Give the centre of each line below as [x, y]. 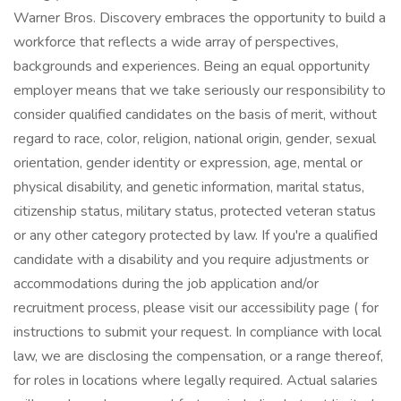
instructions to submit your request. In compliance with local [197, 332]
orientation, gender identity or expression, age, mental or [188, 163]
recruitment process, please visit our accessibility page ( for [196, 308]
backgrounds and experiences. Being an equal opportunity [192, 66]
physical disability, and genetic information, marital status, [189, 187]
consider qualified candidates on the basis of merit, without [195, 115]
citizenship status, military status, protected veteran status [195, 211]
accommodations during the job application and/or [166, 284]
